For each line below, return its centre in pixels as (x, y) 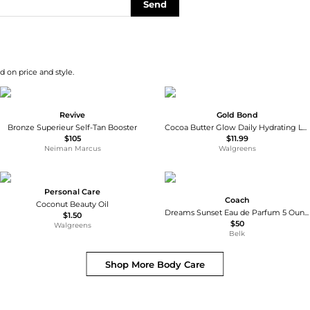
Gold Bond (237, 115)
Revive (73, 115)
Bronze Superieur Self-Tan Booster (73, 127)
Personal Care (73, 191)
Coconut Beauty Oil (73, 204)
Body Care (181, 264)
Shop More (131, 264)
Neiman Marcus (72, 148)
